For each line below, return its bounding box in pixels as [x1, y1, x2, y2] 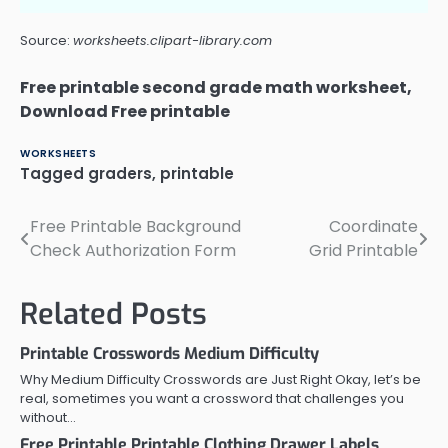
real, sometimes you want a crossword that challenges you [20, 389, 404, 409]
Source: [20, 32, 73, 50]
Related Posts [20, 295, 207, 335]
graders [88, 163, 152, 185]
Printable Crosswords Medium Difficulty [20, 343, 319, 365]
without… [20, 408, 76, 428]
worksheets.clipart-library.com [73, 32, 272, 50]
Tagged [20, 163, 88, 185]
